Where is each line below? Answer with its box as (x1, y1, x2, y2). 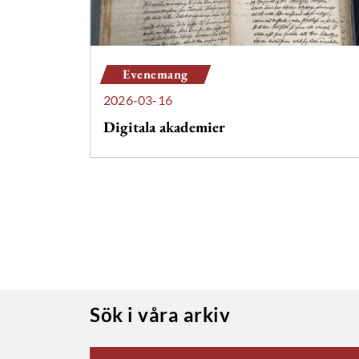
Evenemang (123, 65, 188, 83)
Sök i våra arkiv (90, 302, 230, 326)
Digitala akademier (103, 116, 225, 137)
